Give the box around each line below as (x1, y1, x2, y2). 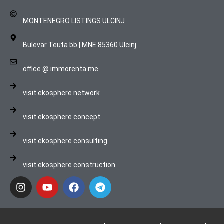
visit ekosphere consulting (22, 137, 107, 145)
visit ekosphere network (22, 89, 100, 97)
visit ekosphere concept (22, 113, 100, 121)
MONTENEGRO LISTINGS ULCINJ (22, 17, 125, 25)
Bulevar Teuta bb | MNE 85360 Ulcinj (22, 41, 136, 49)
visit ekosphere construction (22, 161, 115, 169)
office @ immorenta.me (22, 65, 98, 73)
